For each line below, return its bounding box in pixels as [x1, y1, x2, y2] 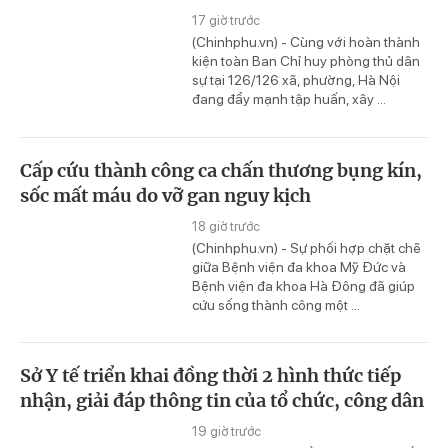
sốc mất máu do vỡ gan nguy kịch [20, 183, 311, 207]
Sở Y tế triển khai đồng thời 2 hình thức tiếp [20, 364, 401, 388]
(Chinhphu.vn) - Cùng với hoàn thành [192, 33, 420, 50]
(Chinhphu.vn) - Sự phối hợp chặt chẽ [192, 239, 421, 256]
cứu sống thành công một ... [192, 296, 360, 313]
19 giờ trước [192, 424, 261, 440]
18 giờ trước [192, 218, 260, 234]
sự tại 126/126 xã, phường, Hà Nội [192, 71, 400, 88]
